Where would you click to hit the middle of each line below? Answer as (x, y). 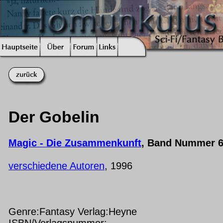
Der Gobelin (54, 117)
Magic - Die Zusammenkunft (75, 143)
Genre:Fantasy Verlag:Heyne (73, 211)
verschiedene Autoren (56, 166)
